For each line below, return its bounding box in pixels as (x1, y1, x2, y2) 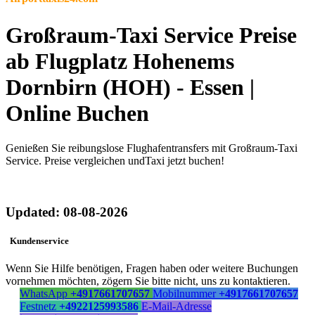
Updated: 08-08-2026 (6, 205, 128, 220)
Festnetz (20, 300, 59, 313)
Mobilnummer (153, 288, 219, 300)
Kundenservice (6, 236, 69, 247)
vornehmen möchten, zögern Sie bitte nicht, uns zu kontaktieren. (6, 275, 290, 288)
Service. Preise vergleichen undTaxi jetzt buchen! (6, 154, 224, 167)
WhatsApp (20, 288, 70, 300)
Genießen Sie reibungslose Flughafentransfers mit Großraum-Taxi (6, 141, 297, 154)
